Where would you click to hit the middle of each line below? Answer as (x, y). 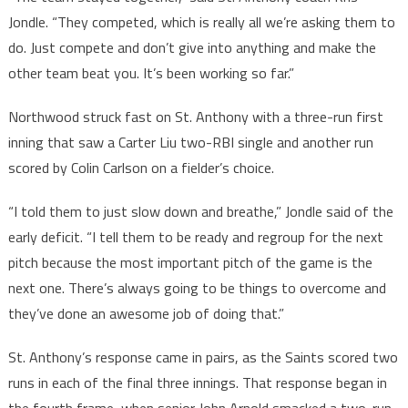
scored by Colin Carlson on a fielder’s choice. (141, 168)
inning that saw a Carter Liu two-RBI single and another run (190, 143)
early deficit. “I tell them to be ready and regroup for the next (195, 237)
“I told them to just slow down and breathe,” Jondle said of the (200, 212)
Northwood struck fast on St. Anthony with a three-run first (195, 117)
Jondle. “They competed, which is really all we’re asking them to (201, 22)
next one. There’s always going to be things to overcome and (197, 288)
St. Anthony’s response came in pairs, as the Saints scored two (203, 357)
